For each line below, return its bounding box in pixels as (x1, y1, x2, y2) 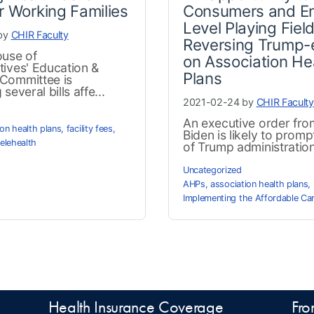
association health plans (210, 178, 308, 189)
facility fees (66, 123, 113, 134)
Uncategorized (183, 164, 242, 175)
